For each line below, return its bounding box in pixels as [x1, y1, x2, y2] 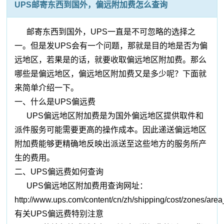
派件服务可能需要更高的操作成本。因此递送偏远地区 [14, 125, 207, 134]
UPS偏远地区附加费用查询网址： [14, 181, 148, 190]
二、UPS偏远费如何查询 [14, 167, 104, 176]
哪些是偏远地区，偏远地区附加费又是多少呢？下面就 [14, 69, 207, 78]
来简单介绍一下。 [14, 83, 79, 92]
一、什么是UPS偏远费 [14, 97, 96, 106]
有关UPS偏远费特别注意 [14, 209, 104, 218]
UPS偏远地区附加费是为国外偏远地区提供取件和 [14, 111, 204, 120]
